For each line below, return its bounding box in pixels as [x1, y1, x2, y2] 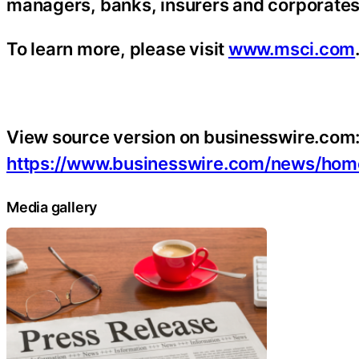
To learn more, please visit [6, 38, 228, 59]
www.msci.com [228, 38, 356, 59]
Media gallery [6, 199, 98, 216]
